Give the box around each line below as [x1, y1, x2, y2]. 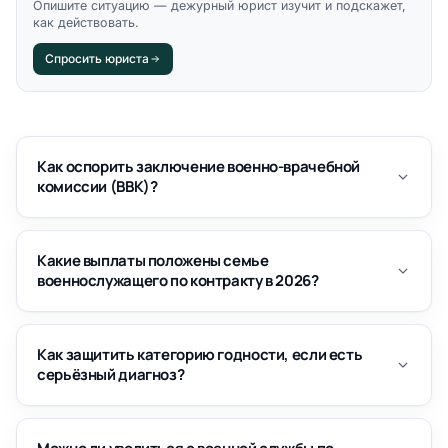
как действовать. [33, 15, 139, 30]
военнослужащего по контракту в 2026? [37, 270, 319, 291]
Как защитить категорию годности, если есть [37, 344, 363, 365]
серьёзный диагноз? [37, 364, 185, 385]
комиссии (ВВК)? [37, 176, 158, 197]
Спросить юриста [45, 51, 149, 66]
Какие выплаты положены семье [37, 250, 269, 271]
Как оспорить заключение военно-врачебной [37, 156, 360, 177]
